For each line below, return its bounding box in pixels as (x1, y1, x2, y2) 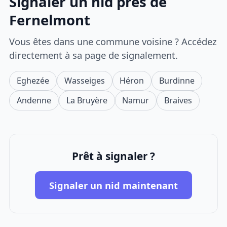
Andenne (17, 94, 52, 106)
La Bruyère (66, 94, 107, 106)
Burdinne (159, 74, 195, 86)
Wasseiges (64, 74, 105, 86)
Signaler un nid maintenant (49, 178, 178, 192)
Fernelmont (9, 11, 91, 30)
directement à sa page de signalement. (9, 48, 178, 61)
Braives (164, 94, 192, 106)
